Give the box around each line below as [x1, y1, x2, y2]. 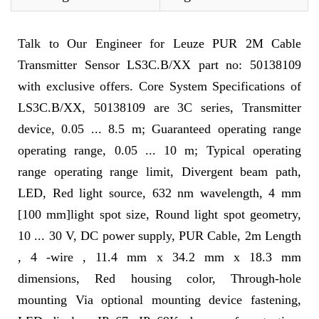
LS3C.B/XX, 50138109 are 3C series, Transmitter [18, 100, 301, 115]
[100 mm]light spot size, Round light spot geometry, [18, 207, 301, 221]
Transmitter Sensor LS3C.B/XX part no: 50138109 [18, 58, 301, 72]
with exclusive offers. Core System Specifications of [18, 79, 301, 93]
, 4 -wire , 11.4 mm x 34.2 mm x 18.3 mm [18, 250, 301, 264]
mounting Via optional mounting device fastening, [18, 293, 301, 307]
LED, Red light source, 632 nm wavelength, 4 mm [18, 186, 301, 200]
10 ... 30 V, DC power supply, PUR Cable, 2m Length [18, 229, 301, 243]
